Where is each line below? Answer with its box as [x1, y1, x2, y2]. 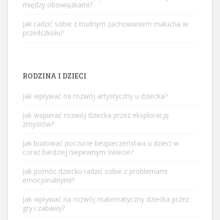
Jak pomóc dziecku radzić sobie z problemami [23, 166, 167, 176]
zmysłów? [23, 119, 54, 129]
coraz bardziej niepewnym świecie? [23, 147, 134, 157]
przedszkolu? [23, 27, 63, 37]
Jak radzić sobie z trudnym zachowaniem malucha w [23, 19, 188, 28]
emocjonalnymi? [23, 175, 75, 185]
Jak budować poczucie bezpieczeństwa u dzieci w [23, 138, 179, 148]
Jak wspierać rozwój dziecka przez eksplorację [23, 110, 169, 120]
